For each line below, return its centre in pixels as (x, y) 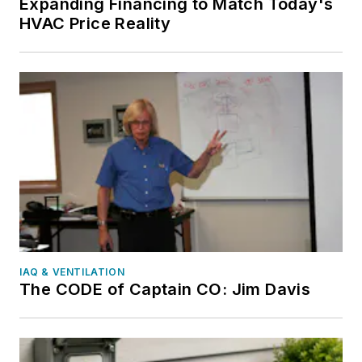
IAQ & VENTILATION (72, 271)
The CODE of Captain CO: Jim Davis (165, 289)
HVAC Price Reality (95, 24)
